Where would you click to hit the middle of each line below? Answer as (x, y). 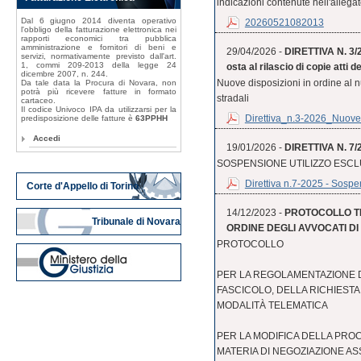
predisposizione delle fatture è (78, 118)
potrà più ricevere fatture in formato (99, 92)
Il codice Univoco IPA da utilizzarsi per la (99, 110)
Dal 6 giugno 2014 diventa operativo (99, 21)
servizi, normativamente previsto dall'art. (99, 56)
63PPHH (151, 118)
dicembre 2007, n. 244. (64, 74)
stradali (232, 99)
